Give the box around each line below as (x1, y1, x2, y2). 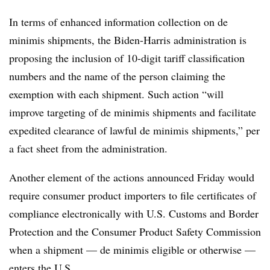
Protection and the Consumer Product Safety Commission (9, 224, 261, 239)
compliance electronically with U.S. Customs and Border (9, 206, 259, 221)
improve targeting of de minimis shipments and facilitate (9, 104, 256, 119)
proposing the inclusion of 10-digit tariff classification (9, 50, 245, 65)
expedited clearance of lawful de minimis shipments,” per (9, 122, 260, 137)
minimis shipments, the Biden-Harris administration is (9, 32, 246, 47)
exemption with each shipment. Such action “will (9, 86, 224, 101)
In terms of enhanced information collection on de (9, 14, 228, 29)
